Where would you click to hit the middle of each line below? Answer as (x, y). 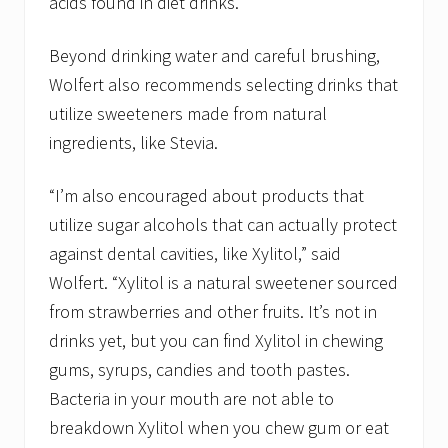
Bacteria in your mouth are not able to (191, 399)
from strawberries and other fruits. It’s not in (213, 312)
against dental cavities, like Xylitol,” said (195, 254)
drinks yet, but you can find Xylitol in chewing (216, 341)
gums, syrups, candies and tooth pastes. (199, 370)
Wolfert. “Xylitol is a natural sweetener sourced (223, 283)
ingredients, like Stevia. (133, 143)
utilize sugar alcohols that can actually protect (223, 225)
